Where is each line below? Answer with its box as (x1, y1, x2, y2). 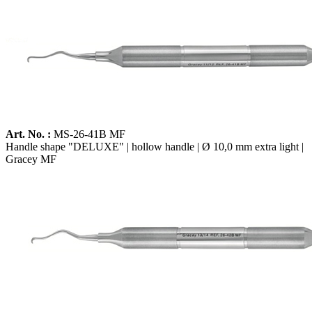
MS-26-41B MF (51, 127, 125, 140)
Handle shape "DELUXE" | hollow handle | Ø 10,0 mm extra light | (6, 140, 304, 153)
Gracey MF (6, 153, 56, 165)
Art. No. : (6, 127, 51, 140)
